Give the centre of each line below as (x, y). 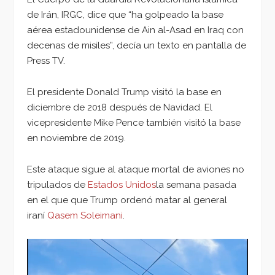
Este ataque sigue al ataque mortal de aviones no (136, 169)
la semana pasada (196, 184)
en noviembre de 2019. (76, 138)
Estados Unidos (122, 184)
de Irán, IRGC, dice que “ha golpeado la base (125, 15)
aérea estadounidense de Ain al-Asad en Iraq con (135, 30)
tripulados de (57, 184)
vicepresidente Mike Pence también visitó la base (134, 122)
